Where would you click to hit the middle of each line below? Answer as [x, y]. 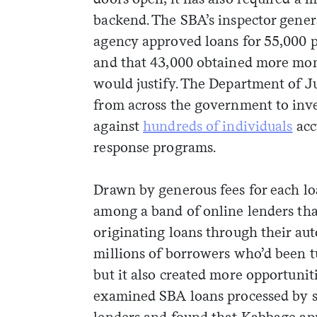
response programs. [155, 148]
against [119, 126]
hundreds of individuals [218, 126]
